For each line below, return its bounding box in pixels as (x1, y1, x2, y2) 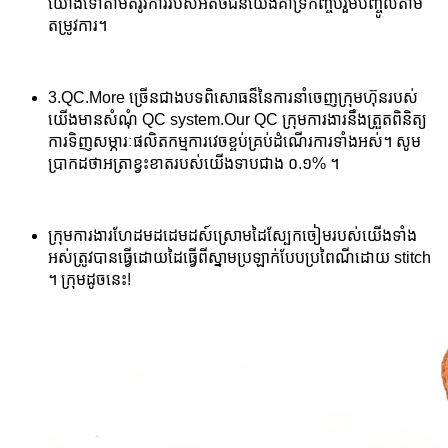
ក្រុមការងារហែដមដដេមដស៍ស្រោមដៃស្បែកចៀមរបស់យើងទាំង (48, 227, 417, 245)
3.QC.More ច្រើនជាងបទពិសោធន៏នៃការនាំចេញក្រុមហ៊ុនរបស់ (48, 89, 418, 107)
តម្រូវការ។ (48, 17, 107, 35)
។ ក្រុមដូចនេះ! (48, 271, 131, 289)
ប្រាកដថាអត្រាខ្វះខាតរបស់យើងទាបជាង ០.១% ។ (48, 155, 339, 173)
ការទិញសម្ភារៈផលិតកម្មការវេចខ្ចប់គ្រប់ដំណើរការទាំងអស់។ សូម (48, 133, 421, 151)
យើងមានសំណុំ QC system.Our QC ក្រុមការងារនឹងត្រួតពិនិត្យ (48, 111, 427, 129)
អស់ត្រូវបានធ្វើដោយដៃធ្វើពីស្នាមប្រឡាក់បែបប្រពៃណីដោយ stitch (48, 249, 431, 267)
